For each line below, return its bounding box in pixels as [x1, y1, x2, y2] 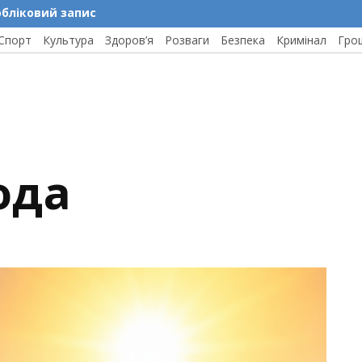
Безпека [221, 32, 265, 48]
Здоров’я [105, 32, 154, 48]
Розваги [165, 32, 209, 48]
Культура [43, 32, 94, 48]
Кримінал [276, 32, 326, 48]
